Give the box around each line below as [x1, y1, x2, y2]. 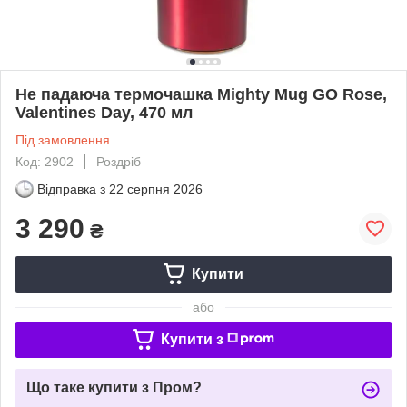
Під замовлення [15, 132, 110, 147]
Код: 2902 [15, 154, 74, 169]
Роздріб [96, 154, 141, 169]
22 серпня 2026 [109, 181, 203, 196]
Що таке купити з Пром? [26, 379, 202, 395]
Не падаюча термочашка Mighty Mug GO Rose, [15, 84, 387, 104]
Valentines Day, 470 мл [15, 103, 193, 122]
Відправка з [37, 181, 105, 196]
